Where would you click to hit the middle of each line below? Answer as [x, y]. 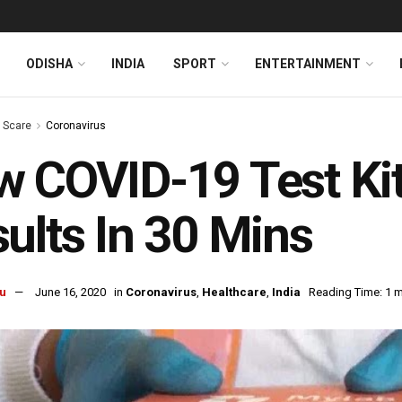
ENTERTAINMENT [308, 64]
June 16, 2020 [70, 293]
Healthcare [234, 293]
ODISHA [49, 64]
